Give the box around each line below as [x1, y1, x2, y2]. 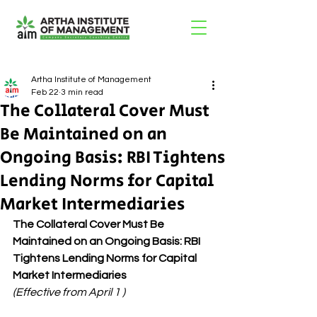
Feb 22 [31, 88, 59, 97]
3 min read [61, 88, 103, 97]
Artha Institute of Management [31, 75, 151, 84]
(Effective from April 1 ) [13, 287, 125, 298]
